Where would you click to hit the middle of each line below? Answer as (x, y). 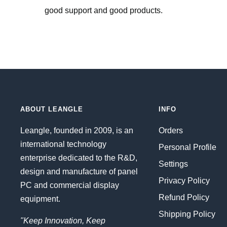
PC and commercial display (70, 185)
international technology (63, 144)
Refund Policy (184, 198)
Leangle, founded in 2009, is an (77, 131)
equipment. (40, 199)
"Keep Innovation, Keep (63, 221)
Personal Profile (187, 147)
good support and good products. (104, 11)
